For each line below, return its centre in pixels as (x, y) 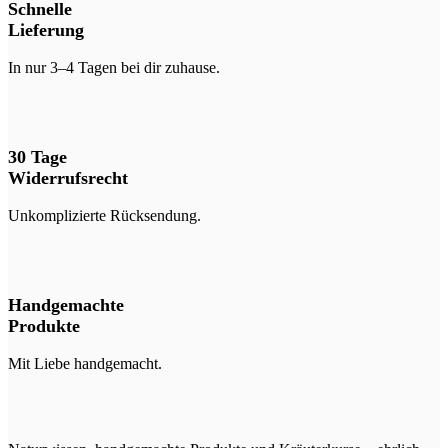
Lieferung (46, 30)
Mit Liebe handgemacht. (85, 364)
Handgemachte (66, 305)
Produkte (44, 326)
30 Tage (37, 157)
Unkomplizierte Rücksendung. (104, 216)
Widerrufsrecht (68, 178)
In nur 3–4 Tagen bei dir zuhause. (114, 68)
